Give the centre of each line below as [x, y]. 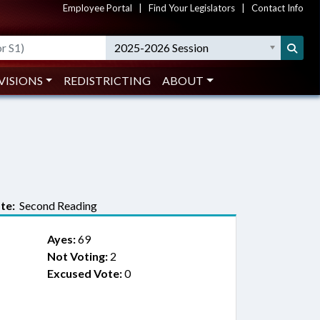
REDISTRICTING [107, 80]
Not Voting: [77, 256]
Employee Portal [97, 8]
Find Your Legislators [192, 8]
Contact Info [277, 8]
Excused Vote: [84, 273]
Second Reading [56, 205]
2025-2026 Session [162, 47]
